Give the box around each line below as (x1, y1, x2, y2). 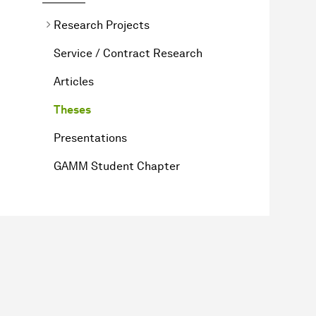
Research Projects (54, 18, 150, 32)
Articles (54, 74, 94, 88)
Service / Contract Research (54, 46, 202, 60)
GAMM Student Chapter (54, 159, 180, 173)
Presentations (54, 130, 127, 145)
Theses (54, 102, 91, 116)
